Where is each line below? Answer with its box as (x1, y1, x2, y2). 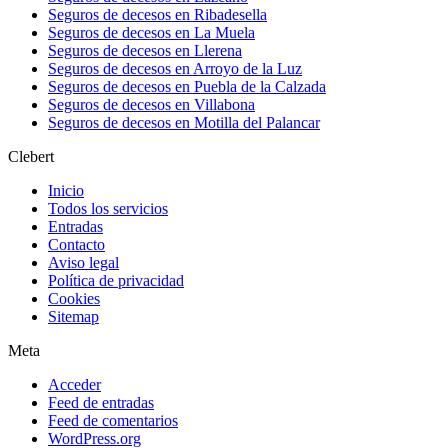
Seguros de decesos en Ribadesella (48, 6, 267, 24)
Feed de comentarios (48, 412, 178, 430)
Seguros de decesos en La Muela (48, 24, 255, 42)
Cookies (48, 290, 100, 308)
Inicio (48, 182, 84, 200)
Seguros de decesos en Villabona (48, 96, 255, 114)
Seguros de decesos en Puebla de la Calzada (48, 78, 326, 96)
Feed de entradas (48, 394, 154, 412)
